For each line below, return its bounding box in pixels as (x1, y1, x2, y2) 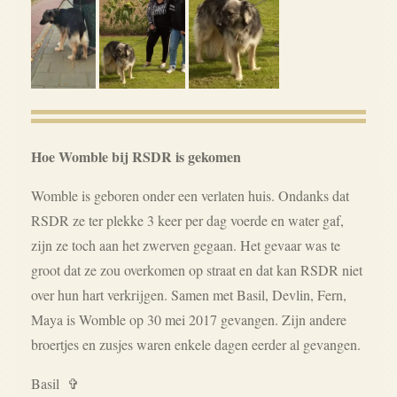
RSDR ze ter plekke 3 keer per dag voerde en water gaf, (31, 210, 344, 230)
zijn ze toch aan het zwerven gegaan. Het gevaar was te (31, 235, 340, 254)
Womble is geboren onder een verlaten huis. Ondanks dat (31, 185, 349, 205)
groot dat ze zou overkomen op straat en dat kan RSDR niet (31, 260, 362, 279)
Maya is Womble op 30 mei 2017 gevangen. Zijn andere (31, 309, 346, 329)
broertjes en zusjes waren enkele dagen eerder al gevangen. (31, 334, 365, 354)
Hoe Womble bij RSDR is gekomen (31, 145, 241, 167)
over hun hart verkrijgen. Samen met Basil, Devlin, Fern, (31, 284, 346, 304)
